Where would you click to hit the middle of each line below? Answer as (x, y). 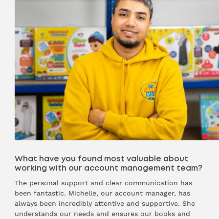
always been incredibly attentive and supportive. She (105, 203)
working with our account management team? (109, 168)
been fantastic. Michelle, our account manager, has (102, 193)
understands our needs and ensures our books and (102, 214)
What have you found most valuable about (101, 159)
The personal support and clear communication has (103, 183)
